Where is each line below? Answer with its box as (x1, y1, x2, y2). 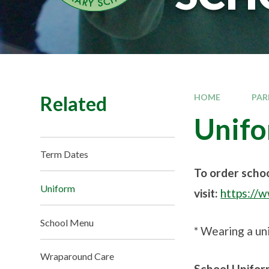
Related (40, 91, 107, 115)
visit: (194, 186, 221, 201)
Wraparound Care (40, 250, 115, 262)
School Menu (40, 216, 94, 228)
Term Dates (40, 148, 89, 160)
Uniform (40, 182, 76, 194)
